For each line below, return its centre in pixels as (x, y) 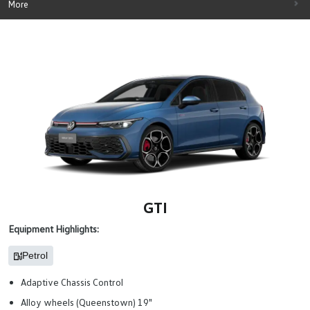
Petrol (35, 255)
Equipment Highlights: (54, 229)
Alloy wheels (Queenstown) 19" (86, 302)
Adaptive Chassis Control (72, 282)
